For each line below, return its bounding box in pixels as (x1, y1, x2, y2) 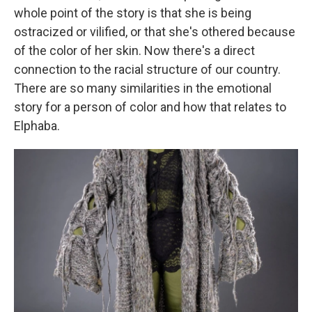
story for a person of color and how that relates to (14, 100, 286, 114)
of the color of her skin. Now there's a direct (14, 43, 255, 58)
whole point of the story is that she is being (14, 6, 251, 20)
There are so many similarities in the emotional (14, 81, 272, 95)
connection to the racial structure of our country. (14, 62, 281, 77)
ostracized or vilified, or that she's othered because (14, 24, 295, 39)
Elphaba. (14, 118, 60, 133)
